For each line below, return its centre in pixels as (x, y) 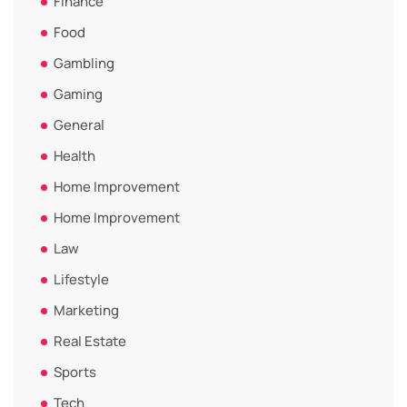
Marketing (86, 310)
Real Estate (90, 341)
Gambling (84, 63)
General (79, 124)
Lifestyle (81, 279)
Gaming (78, 94)
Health (74, 155)
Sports (75, 372)
